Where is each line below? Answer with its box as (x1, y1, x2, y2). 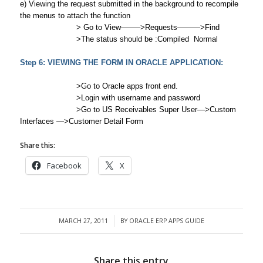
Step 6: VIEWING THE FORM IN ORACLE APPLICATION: (19, 58, 223, 67)
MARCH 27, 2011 (58, 217, 108, 225)
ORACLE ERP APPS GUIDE (129, 217, 204, 225)
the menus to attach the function (19, 11, 130, 20)
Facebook (46, 160, 82, 171)
